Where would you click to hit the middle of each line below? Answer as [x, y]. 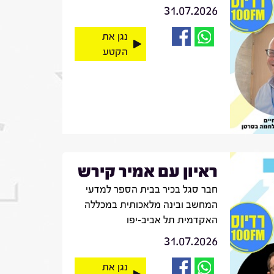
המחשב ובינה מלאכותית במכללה [151, 204]
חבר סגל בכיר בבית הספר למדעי [151, 189]
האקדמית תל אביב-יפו [172, 220]
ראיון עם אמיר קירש [147, 171]
